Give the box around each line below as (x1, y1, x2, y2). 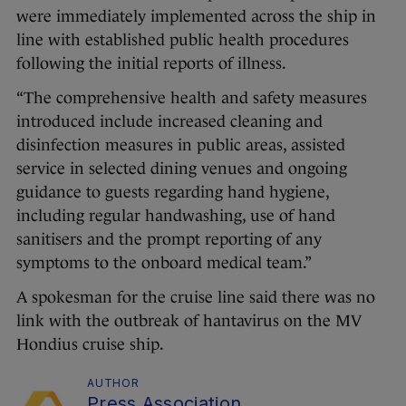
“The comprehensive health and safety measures (16, 89, 367, 108)
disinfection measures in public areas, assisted (16, 136, 345, 155)
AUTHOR (87, 376, 140, 391)
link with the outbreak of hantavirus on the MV (16, 312, 362, 331)
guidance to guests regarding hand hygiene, (16, 183, 329, 202)
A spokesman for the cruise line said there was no (16, 288, 375, 307)
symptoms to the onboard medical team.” (16, 254, 312, 273)
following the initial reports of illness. (16, 54, 286, 73)
